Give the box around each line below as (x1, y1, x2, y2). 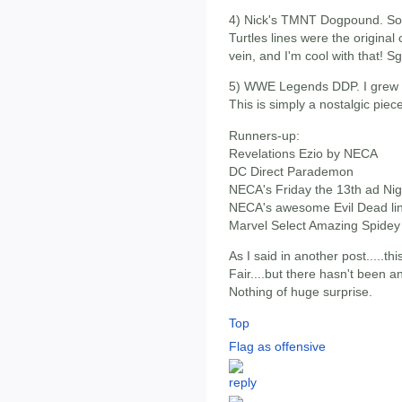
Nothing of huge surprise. (229, 284, 372, 300)
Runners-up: (229, 127, 300, 143)
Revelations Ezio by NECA (229, 145, 378, 161)
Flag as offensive (229, 338, 326, 354)
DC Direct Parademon (229, 163, 354, 179)
